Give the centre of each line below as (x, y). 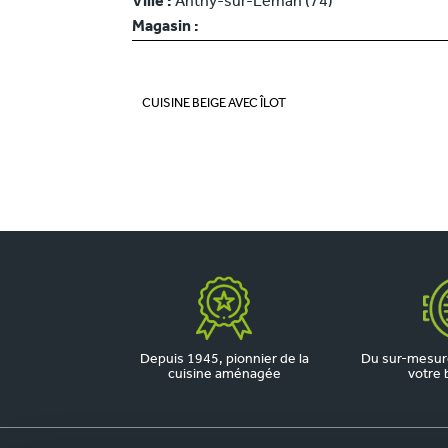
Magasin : (165, 27)
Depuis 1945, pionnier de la (224, 359)
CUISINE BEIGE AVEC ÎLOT (214, 103)
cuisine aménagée (224, 374)
